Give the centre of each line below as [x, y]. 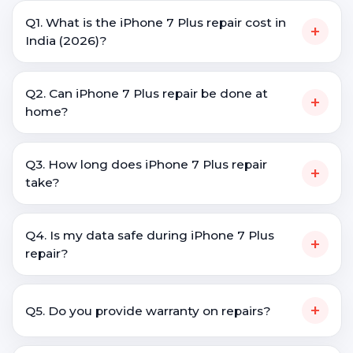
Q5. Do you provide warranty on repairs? [148, 310]
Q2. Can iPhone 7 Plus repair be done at [147, 93]
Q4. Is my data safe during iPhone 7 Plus [150, 235]
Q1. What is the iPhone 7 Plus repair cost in [156, 22]
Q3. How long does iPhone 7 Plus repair [146, 164]
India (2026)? [66, 41]
